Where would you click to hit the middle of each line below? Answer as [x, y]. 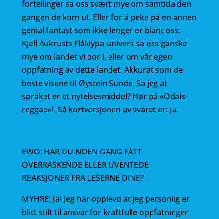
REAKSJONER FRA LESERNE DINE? [83, 178]
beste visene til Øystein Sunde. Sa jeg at [94, 83]
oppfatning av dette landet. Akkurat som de [102, 70]
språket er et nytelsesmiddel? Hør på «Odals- [105, 96]
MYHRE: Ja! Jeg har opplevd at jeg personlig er [106, 199]
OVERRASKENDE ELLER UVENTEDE [85, 165]
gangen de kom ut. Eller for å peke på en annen [109, 17]
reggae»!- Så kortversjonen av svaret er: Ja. [100, 109]
